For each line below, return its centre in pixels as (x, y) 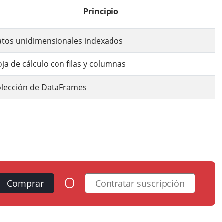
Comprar (26, 183)
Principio (101, 11)
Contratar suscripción (140, 183)
